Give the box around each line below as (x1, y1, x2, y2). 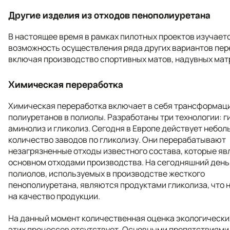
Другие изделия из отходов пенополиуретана (8, 10, 210, 21)
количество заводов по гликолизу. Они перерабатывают (8, 134, 226, 146)
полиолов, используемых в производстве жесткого (8, 168, 205, 180)
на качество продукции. (8, 190, 100, 202)
